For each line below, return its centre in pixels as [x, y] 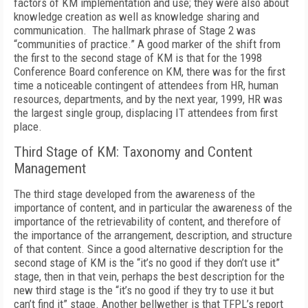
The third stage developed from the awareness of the [134, 194]
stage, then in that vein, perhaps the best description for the [149, 276]
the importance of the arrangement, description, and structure [153, 235]
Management [50, 168]
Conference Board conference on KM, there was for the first [150, 71]
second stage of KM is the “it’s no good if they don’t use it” [147, 263]
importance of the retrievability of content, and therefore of [147, 221]
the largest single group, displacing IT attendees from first [146, 113]
